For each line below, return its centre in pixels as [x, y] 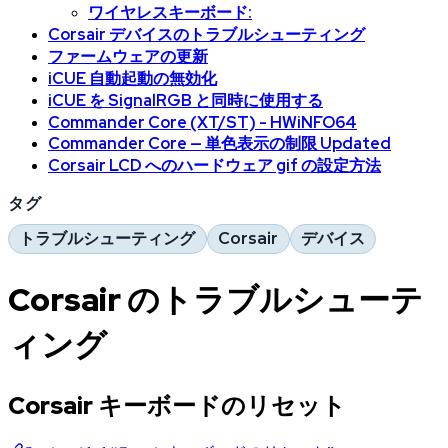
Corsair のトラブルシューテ [215, 300]
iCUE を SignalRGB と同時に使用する [185, 100]
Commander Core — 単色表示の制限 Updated [219, 143]
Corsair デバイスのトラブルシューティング [206, 34]
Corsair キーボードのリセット [177, 405]
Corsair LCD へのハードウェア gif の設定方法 [214, 165]
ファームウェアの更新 [128, 56]
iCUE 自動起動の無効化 [132, 78]
